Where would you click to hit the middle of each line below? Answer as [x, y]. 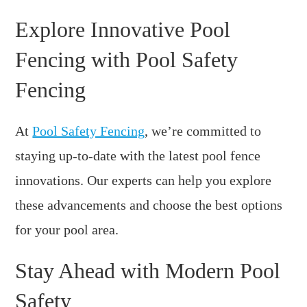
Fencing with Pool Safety [127, 59]
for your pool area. [67, 229]
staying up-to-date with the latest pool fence [138, 155]
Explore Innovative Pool [123, 29]
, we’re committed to [203, 131]
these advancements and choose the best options [149, 205]
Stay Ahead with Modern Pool [148, 270]
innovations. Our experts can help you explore [144, 180]
